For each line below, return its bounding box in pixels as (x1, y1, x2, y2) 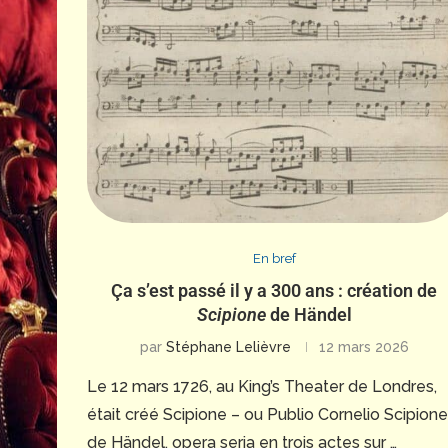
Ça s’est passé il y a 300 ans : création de (111, 280, 438, 302)
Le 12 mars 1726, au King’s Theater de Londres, (87, 377, 437, 397)
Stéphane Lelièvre (165, 339, 291, 356)
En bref (252, 251, 296, 267)
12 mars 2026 (318, 339, 409, 356)
